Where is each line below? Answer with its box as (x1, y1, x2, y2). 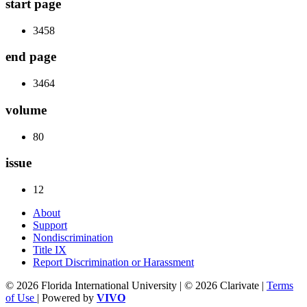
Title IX (33, 243, 66, 256)
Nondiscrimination (33, 231, 113, 243)
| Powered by (37, 291, 97, 304)
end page (5, 49, 56, 64)
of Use (5, 291, 37, 304)
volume (5, 102, 47, 117)
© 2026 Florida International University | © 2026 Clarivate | (5, 279, 267, 291)
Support (33, 219, 67, 231)
